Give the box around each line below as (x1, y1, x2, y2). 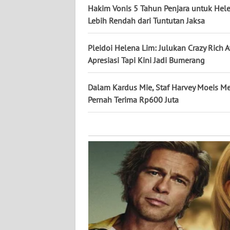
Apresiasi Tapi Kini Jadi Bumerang (88, 54, 205, 65)
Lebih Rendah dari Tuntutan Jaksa (88, 15, 205, 26)
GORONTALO (21, 148, 60, 158)
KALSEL (21, 34, 44, 44)
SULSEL (21, 110, 44, 120)
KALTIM (21, 72, 44, 82)
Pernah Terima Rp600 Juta (88, 94, 179, 105)
